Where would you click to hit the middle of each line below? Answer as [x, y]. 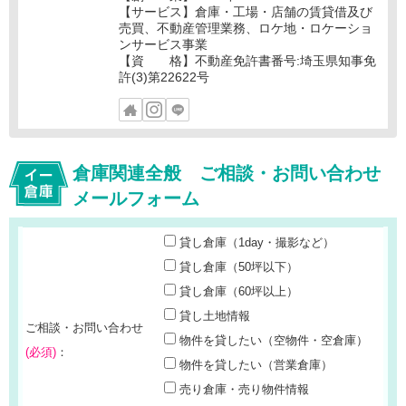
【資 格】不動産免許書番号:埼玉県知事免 [247, 60]
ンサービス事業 [163, 44]
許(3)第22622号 [164, 77]
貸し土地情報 [214, 316]
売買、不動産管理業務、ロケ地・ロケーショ [245, 28]
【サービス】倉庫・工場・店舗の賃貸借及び [245, 11]
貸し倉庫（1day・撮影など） [256, 243]
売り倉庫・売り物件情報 [244, 390]
